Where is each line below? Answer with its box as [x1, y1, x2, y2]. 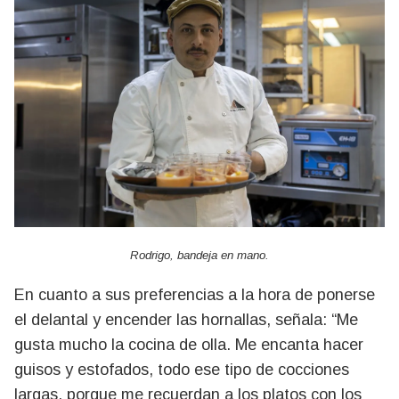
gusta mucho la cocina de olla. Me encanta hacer [14, 336, 363, 354]
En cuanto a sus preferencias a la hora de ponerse [14, 286, 375, 305]
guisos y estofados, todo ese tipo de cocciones [14, 361, 349, 379]
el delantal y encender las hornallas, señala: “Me [14, 311, 358, 330]
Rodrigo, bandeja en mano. [130, 248, 269, 263]
